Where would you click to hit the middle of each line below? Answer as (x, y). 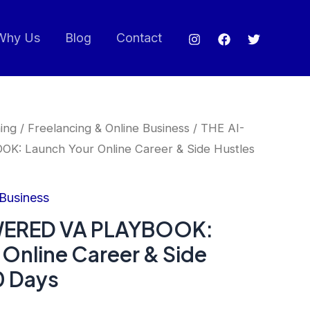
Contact (139, 38)
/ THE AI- (217, 128)
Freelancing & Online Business (109, 128)
